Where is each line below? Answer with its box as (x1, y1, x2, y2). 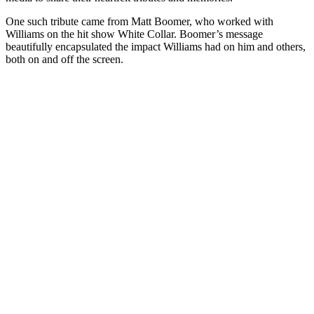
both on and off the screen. (6, 53, 123, 65)
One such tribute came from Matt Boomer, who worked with (6, 15, 273, 27)
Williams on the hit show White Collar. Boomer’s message (6, 28, 263, 40)
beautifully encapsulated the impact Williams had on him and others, (6, 41, 306, 53)
